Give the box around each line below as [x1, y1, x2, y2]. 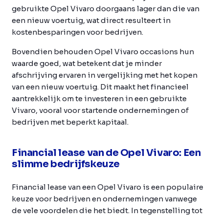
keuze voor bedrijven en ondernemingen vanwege [12, 194, 197, 203]
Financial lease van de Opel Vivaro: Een [12, 146, 201, 159]
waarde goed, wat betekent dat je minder [12, 58, 162, 68]
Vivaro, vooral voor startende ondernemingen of [12, 105, 189, 115]
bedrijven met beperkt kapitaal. [12, 117, 129, 127]
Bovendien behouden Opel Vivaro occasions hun [12, 46, 194, 56]
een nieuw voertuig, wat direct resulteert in [12, 15, 171, 25]
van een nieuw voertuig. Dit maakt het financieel [12, 82, 189, 91]
